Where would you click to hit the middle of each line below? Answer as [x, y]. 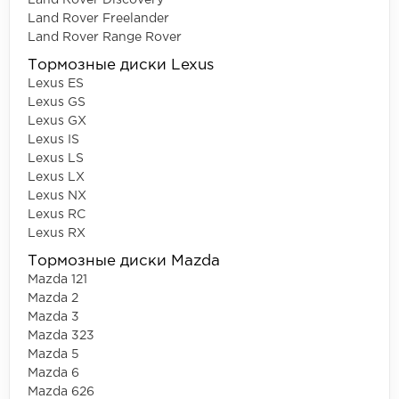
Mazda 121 [57, 279]
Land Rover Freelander [98, 18]
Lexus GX [57, 121]
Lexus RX [57, 233]
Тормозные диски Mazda [124, 261]
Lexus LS [56, 158]
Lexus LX [56, 177]
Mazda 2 [53, 298]
